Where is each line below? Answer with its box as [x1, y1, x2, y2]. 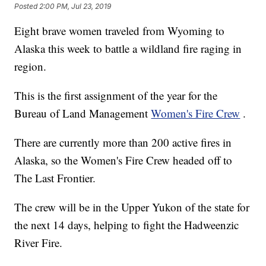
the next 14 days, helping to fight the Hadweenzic [14, 217, 239, 233]
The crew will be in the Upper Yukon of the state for [14, 199, 250, 215]
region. [14, 59, 47, 74]
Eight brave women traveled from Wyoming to [14, 23, 225, 39]
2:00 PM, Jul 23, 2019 [39, 1, 112, 11]
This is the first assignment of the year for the [14, 88, 218, 103]
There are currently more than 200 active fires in [14, 135, 232, 150]
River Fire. [14, 235, 63, 251]
